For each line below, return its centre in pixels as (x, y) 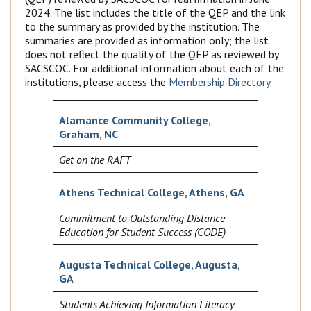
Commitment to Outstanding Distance (142, 218)
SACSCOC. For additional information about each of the (154, 68)
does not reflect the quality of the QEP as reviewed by (152, 54)
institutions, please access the (97, 82)
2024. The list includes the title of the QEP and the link (155, 13)
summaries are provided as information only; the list (147, 41)
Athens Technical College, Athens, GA (152, 193)
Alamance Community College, (135, 120)
